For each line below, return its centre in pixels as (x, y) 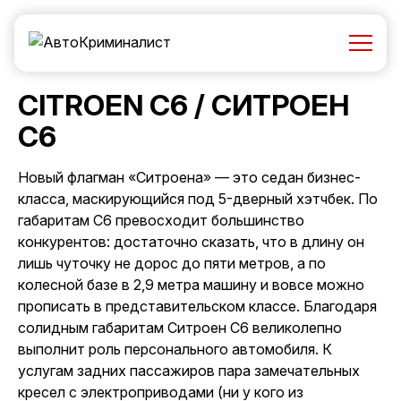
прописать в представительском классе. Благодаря (197, 306)
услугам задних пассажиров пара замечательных (189, 371)
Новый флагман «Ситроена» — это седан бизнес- (189, 177)
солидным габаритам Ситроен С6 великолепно (180, 328)
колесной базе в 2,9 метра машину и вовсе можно (191, 285)
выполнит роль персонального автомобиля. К (175, 349)
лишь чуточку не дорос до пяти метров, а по (172, 263)
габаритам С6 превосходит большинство (161, 220)
